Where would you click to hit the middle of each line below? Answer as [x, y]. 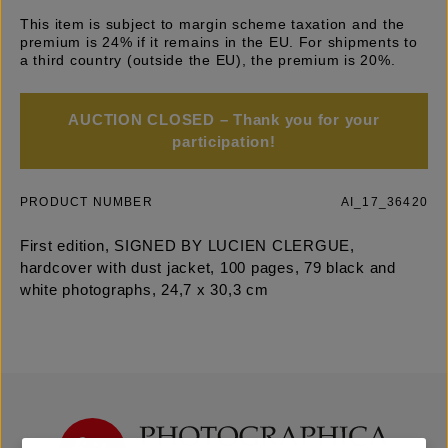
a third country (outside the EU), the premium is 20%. [208, 60]
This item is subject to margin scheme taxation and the [213, 24]
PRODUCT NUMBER [86, 202]
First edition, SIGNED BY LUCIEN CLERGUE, [187, 246]
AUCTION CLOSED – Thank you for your [224, 120]
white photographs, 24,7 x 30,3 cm [144, 290]
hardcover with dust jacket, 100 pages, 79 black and [208, 268]
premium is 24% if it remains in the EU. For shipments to [219, 42]
